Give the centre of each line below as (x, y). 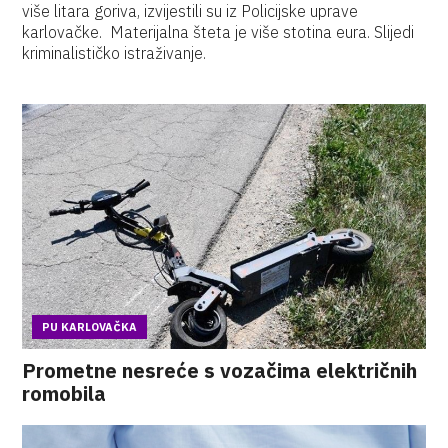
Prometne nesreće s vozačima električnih (220, 370)
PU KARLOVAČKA (90, 327)
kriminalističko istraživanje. (114, 53)
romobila (64, 393)
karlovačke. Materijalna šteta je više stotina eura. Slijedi (218, 32)
